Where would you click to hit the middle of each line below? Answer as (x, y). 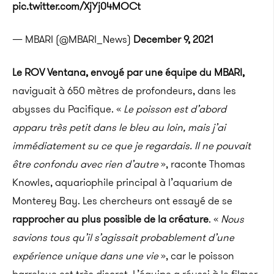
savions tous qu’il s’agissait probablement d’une (123, 237)
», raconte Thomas (202, 164)
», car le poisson (196, 256)
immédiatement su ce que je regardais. (102, 146)
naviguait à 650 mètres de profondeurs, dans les (124, 91)
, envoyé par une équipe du (150, 72)
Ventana (66, 72)
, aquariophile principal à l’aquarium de (141, 182)
